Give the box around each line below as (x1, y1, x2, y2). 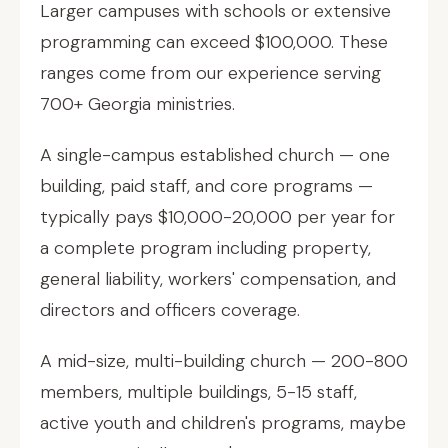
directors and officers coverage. (40, 298, 300, 322)
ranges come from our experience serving (40, 61, 381, 85)
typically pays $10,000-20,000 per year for (40, 205, 395, 229)
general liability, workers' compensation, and (40, 267, 396, 291)
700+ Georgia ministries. (40, 92, 235, 116)
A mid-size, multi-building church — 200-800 (40, 349, 408, 373)
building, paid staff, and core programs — (40, 174, 373, 198)
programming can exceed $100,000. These (40, 30, 388, 54)
